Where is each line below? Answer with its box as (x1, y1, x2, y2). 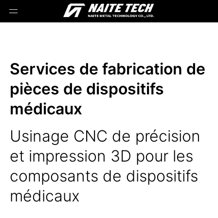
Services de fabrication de (10, 59, 205, 78)
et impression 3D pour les (10, 146, 193, 165)
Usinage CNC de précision (10, 127, 200, 145)
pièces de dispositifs (10, 79, 164, 98)
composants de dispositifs (10, 166, 198, 185)
